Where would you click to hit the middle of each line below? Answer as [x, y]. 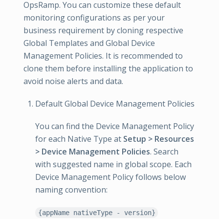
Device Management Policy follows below [110, 177]
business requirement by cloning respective [103, 30]
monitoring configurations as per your [94, 18]
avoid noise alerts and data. [73, 81]
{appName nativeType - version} [97, 213]
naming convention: [71, 190]
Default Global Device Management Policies [115, 104]
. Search [164, 152]
